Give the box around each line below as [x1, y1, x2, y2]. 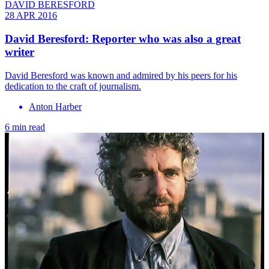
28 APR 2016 [5, 10, 57, 21]
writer [5, 46, 34, 59]
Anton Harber [29, 101, 82, 112]
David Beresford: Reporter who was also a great [5, 32, 241, 46]
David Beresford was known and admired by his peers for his [5, 70, 237, 80]
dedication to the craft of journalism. [5, 80, 141, 91]
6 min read [5, 121, 45, 132]
